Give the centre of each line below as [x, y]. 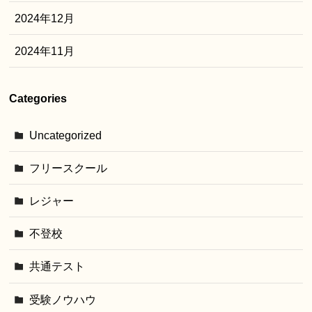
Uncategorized [65, 135]
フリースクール [68, 167]
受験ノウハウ [62, 299]
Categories [38, 99]
